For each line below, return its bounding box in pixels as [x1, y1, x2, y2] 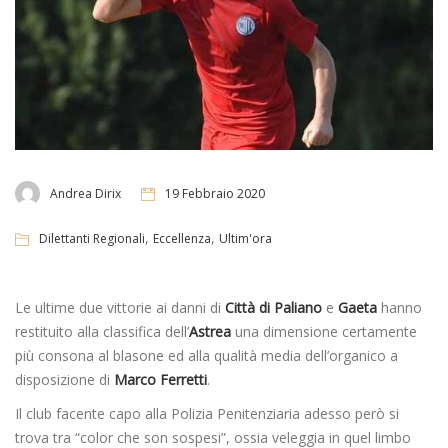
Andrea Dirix [50, 184, 121, 202]
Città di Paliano [225, 298, 322, 318]
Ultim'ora [219, 230, 272, 248]
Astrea [189, 322, 231, 342]
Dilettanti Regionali [39, 230, 145, 248]
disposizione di [15, 370, 114, 390]
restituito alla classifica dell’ [15, 322, 189, 342]
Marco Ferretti [114, 370, 207, 390]
